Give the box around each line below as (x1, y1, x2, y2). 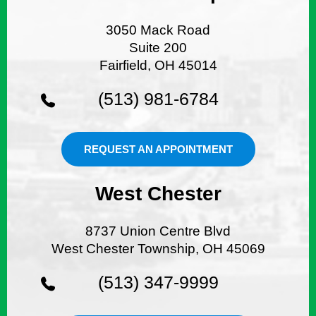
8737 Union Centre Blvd (85, 223, 231, 238)
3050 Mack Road (106, 22, 210, 37)
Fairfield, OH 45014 (99, 57, 217, 73)
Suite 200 (129, 39, 187, 55)
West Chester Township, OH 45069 (51, 241, 265, 256)
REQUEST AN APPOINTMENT (83, 142, 233, 155)
